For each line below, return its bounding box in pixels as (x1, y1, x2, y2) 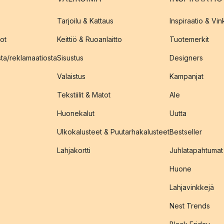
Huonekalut (57, 109, 94, 117)
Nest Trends (169, 201, 210, 210)
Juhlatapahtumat (169, 146, 223, 154)
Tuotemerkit (169, 35, 209, 43)
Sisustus (57, 53, 83, 62)
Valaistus (57, 72, 85, 80)
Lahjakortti (57, 146, 90, 154)
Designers (169, 53, 203, 62)
